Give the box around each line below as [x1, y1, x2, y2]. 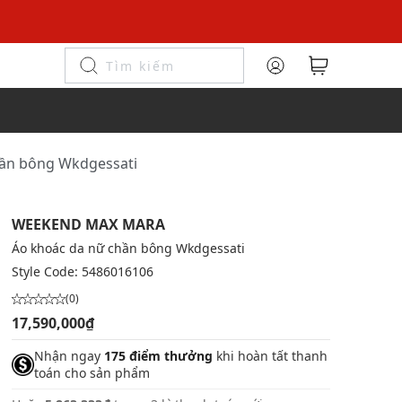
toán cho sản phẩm [33, 364, 150, 381]
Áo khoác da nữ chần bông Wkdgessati [11, 240, 245, 257]
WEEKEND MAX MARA [11, 214, 165, 234]
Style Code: [11, 263, 82, 280]
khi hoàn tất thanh [212, 347, 328, 364]
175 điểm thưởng [103, 347, 213, 364]
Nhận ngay [33, 347, 104, 364]
